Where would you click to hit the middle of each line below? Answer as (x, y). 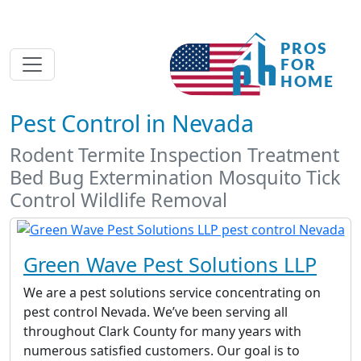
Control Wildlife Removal (118, 200)
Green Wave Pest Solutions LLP (170, 264)
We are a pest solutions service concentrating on (172, 292)
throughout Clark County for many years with (162, 331)
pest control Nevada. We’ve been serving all (156, 311)
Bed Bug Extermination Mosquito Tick (175, 177)
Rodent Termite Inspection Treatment (174, 155)
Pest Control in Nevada (132, 123)
